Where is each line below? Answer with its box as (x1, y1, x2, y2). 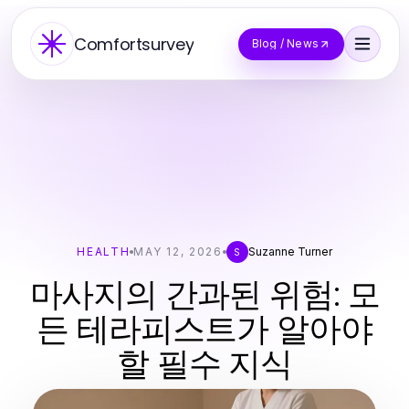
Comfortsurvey (74, 32, 194, 56)
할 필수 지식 (116, 341, 293, 387)
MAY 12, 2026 (133, 245, 223, 258)
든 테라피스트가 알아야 (37, 306, 372, 352)
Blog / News (251, 37, 319, 50)
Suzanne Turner (247, 245, 332, 258)
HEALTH (77, 245, 131, 258)
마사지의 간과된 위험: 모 (29, 271, 380, 318)
